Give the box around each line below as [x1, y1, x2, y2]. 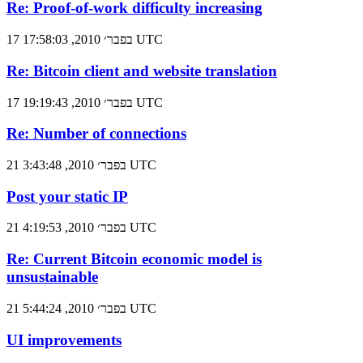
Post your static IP [6, 187, 128, 205]
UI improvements [6, 331, 122, 348]
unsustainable [6, 268, 98, 286]
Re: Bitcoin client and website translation [6, 62, 277, 79]
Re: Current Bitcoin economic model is [6, 250, 262, 268]
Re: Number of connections [6, 125, 186, 143]
